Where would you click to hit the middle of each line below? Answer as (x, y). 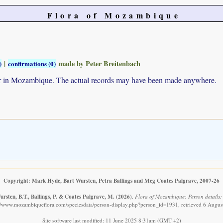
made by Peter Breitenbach (98, 63)
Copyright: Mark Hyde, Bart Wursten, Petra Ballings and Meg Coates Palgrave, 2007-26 (111, 180)
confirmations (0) (32, 63)
